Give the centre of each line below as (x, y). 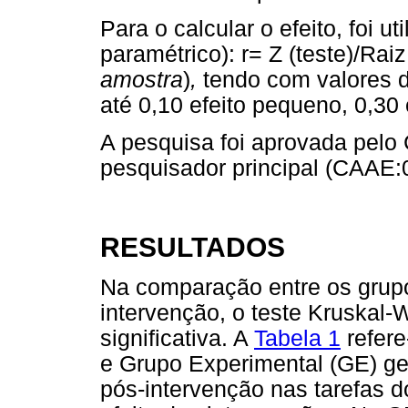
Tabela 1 (297, 339)
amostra (142, 80)
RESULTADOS (193, 247)
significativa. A (177, 339)
